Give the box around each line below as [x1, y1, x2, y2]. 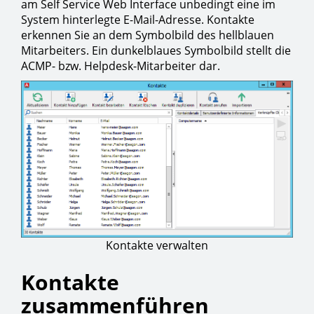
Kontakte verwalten [106, 238, 208, 254]
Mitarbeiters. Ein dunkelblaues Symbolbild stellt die [21, 43, 291, 58]
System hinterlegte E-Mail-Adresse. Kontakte [21, 12, 254, 27]
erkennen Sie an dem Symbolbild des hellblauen [21, 27, 274, 43]
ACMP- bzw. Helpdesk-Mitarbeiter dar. [21, 58, 220, 74]
